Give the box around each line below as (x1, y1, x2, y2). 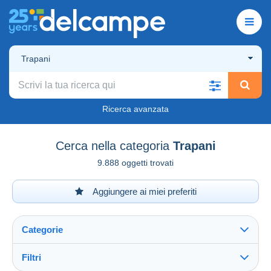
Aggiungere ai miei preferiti (90, 186, 197, 197)
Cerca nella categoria (55, 139, 169, 152)
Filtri (22, 252, 41, 263)
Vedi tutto (25, 259, 65, 270)
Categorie (22, 224, 63, 235)
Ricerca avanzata (102, 103, 169, 114)
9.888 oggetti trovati (97, 157, 174, 168)
